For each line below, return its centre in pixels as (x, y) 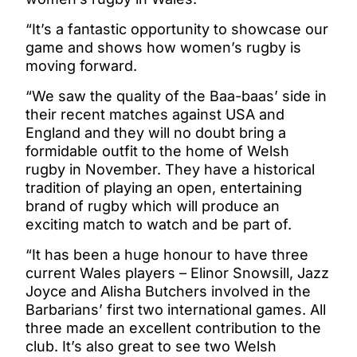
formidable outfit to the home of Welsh (157, 151)
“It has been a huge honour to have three (167, 255)
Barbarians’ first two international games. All (176, 310)
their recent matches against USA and (155, 115)
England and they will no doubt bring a (156, 133)
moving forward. (81, 66)
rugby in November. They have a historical (170, 170)
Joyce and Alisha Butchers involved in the (168, 292)
